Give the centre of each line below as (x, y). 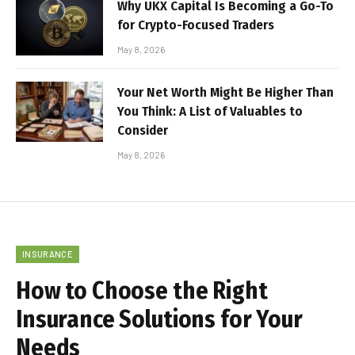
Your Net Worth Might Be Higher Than (225, 93)
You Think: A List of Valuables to (210, 112)
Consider (143, 131)
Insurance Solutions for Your (159, 320)
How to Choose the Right (142, 291)
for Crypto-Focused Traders (196, 25)
